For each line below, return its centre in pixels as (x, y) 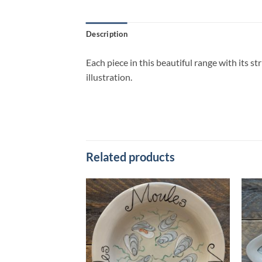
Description (107, 34)
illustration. (109, 77)
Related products (130, 157)
